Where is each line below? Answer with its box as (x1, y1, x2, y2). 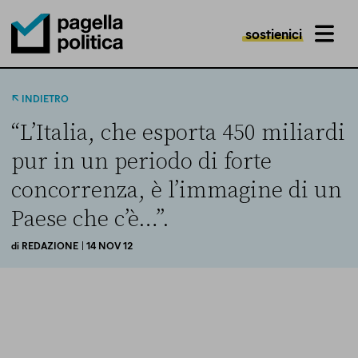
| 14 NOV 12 (81, 239, 133, 252)
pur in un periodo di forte (11, 148, 272, 176)
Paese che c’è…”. (11, 205, 169, 233)
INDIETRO (21, 92, 69, 105)
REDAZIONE (22, 239, 78, 252)
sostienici (245, 24, 302, 43)
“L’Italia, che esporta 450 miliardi (11, 119, 345, 147)
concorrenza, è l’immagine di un (11, 177, 342, 205)
